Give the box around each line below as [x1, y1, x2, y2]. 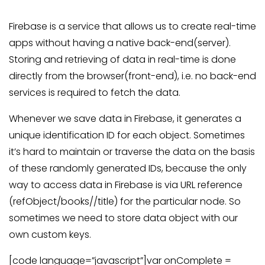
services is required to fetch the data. [9, 86, 180, 99]
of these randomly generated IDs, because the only [9, 161, 247, 175]
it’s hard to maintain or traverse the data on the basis [9, 145, 255, 159]
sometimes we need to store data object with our [9, 211, 238, 225]
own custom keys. [9, 228, 91, 241]
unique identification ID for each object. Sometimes [9, 128, 245, 142]
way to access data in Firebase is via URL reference [9, 178, 243, 192]
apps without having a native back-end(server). [9, 36, 231, 50]
